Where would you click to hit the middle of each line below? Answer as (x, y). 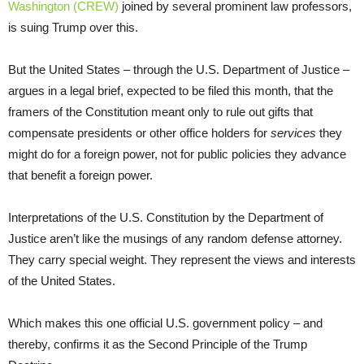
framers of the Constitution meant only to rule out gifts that (160, 111)
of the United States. (62, 280)
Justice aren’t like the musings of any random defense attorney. (175, 238)
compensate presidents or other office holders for (139, 132)
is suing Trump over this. (73, 27)
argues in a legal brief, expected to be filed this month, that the (171, 90)
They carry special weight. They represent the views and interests (182, 259)
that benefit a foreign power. (80, 175)
